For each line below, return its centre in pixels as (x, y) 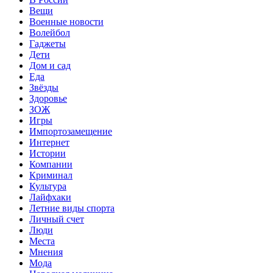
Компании (51, 164)
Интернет (49, 142)
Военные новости (66, 21)
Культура (48, 186)
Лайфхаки (50, 197)
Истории (48, 153)
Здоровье (48, 98)
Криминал (51, 175)
